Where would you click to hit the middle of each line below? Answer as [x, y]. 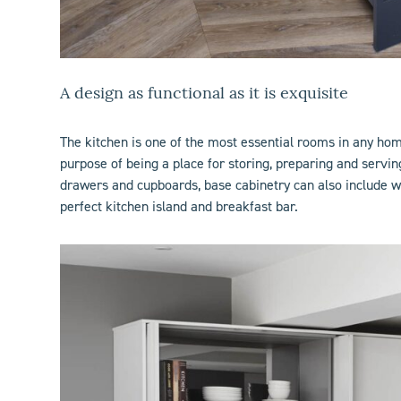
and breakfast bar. [243, 207]
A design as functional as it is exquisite [205, 95]
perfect [83, 207]
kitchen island [147, 207]
